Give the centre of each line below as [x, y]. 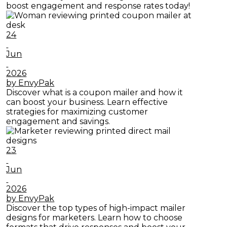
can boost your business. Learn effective [87, 102]
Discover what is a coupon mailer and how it [95, 93]
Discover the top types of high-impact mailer [96, 208]
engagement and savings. [58, 122]
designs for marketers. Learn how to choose [94, 218]
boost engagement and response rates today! [98, 6]
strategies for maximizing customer [77, 112]
